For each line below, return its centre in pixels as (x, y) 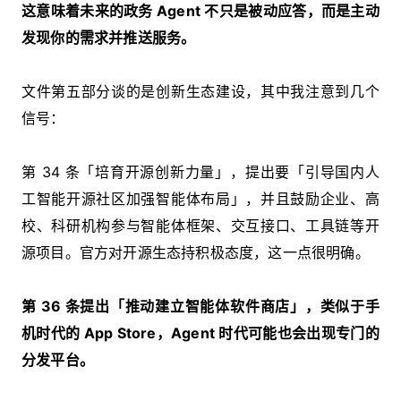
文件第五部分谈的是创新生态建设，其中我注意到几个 (200, 91)
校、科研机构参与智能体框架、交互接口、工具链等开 (200, 225)
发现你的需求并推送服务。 (109, 37)
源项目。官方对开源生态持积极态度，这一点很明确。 (196, 252)
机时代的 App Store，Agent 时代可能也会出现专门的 (200, 333)
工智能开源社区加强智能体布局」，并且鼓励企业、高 (200, 198)
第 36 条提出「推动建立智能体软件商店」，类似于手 (200, 306)
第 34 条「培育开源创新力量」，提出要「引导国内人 (200, 171)
